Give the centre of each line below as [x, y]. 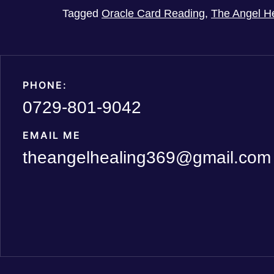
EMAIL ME [52, 135]
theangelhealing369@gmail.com [147, 157]
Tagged [82, 14]
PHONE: [45, 85]
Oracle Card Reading [153, 14]
